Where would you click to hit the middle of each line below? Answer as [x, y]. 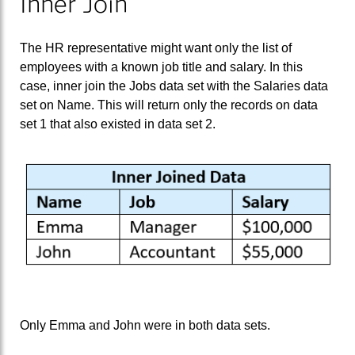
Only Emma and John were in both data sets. [145, 326]
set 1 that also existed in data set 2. [118, 124]
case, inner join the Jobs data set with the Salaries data [174, 86]
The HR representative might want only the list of [156, 48]
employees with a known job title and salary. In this [161, 67]
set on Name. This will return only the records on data [169, 105]
